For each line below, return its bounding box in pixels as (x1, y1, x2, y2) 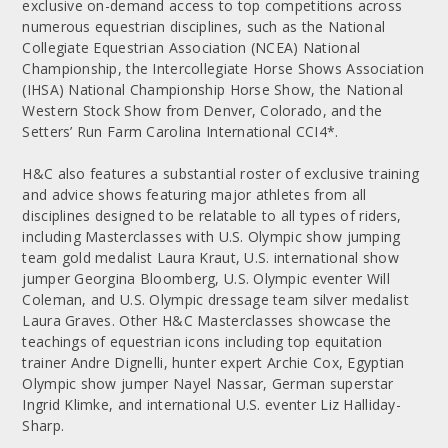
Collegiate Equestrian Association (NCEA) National (22, 37, 361, 57)
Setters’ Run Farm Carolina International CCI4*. (22, 121, 339, 141)
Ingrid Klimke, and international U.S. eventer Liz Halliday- (22, 394, 401, 414)
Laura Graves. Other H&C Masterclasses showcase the (22, 310, 392, 330)
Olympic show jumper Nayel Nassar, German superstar (22, 373, 394, 393)
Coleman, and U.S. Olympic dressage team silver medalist (22, 289, 409, 309)
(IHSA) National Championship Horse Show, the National (22, 79, 404, 99)
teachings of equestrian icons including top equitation (22, 331, 383, 351)
